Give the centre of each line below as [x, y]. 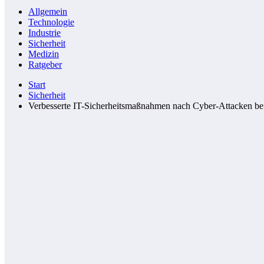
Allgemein [48, 11]
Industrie [44, 33]
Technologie [51, 22]
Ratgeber [45, 65]
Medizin [44, 54]
